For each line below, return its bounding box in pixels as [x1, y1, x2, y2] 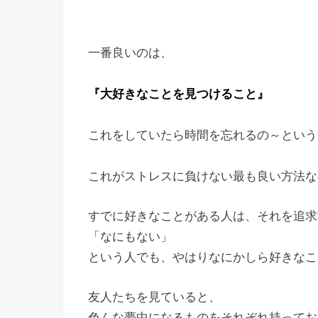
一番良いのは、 [88, 45, 172, 60]
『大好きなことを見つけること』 [88, 87, 269, 101]
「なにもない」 [88, 229, 172, 243]
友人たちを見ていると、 [88, 290, 221, 305]
